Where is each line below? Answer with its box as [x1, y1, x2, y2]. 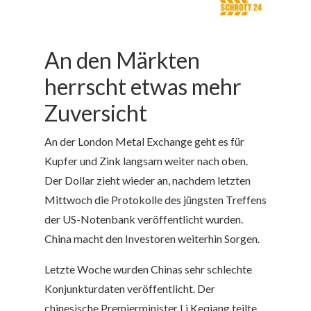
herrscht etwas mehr [44, 73, 242, 101]
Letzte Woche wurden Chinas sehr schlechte [44, 262, 252, 276]
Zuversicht [44, 99, 147, 127]
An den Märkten [44, 47, 200, 74]
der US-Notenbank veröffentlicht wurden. [44, 212, 243, 226]
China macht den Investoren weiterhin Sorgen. [44, 232, 260, 246]
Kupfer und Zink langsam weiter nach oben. [44, 154, 248, 168]
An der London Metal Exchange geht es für [44, 135, 244, 149]
